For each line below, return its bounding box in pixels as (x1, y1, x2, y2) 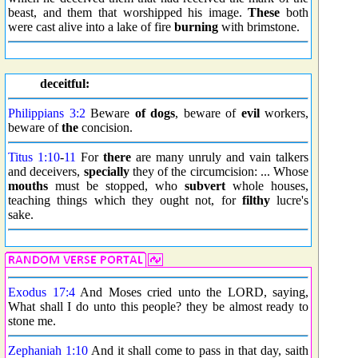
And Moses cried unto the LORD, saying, (74, 285, 308, 299)
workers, (259, 106, 308, 120)
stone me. (8, 314, 56, 328)
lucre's (269, 193, 308, 207)
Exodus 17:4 (8, 285, 75, 299)
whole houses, (225, 179, 308, 193)
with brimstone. (218, 20, 300, 34)
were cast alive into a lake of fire (8, 20, 174, 34)
